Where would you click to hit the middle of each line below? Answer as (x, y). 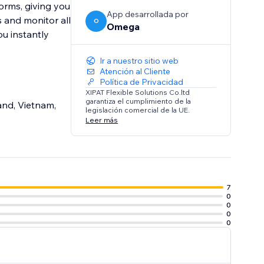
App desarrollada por (148, 14)
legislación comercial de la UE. (138, 110)
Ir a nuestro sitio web (139, 61)
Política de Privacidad (142, 82)
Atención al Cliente (135, 72)
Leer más (102, 120)
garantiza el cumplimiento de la (138, 101)
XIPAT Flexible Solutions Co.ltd (138, 93)
